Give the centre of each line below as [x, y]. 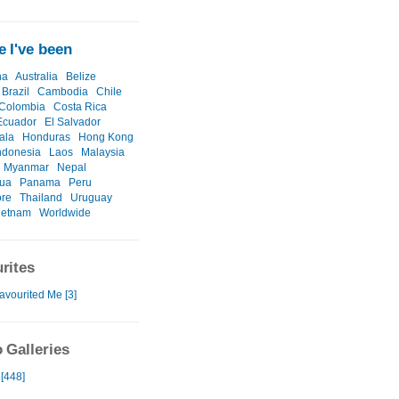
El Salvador [73, 122]
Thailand [41, 198]
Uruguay [91, 198]
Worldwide [65, 213]
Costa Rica [80, 107]
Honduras [46, 138]
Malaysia [103, 153]
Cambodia [63, 92]
